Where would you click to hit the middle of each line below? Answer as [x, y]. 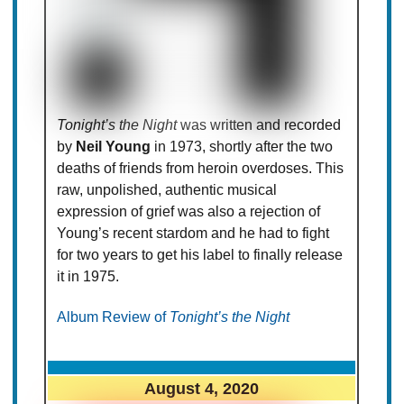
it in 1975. [88, 277]
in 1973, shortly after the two [242, 147]
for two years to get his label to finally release [200, 255]
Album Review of [114, 317]
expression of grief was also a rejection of [189, 212]
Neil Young [114, 147]
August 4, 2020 [202, 389]
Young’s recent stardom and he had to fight [193, 234]
